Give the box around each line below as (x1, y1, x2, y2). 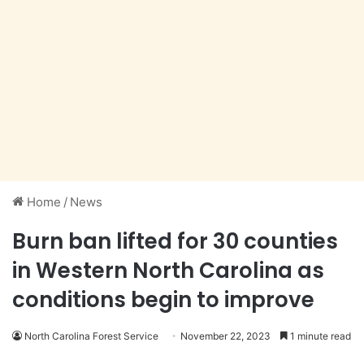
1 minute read (288, 330, 351, 343)
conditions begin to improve (12, 285, 314, 315)
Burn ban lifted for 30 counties (12, 227, 338, 257)
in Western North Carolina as (12, 256, 324, 286)
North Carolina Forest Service (24, 330, 158, 343)
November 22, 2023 (180, 330, 271, 343)
